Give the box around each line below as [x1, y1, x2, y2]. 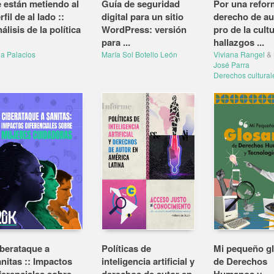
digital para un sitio [102, 10, 183, 23]
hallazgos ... [213, 35, 264, 49]
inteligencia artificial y [102, 254, 194, 268]
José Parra [213, 59, 250, 70]
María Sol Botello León [102, 49, 177, 59]
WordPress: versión [102, 23, 187, 36]
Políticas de [102, 242, 151, 255]
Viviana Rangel [213, 49, 265, 59]
